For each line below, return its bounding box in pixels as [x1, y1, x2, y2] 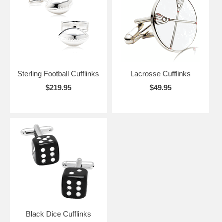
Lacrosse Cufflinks [130, 69, 191, 78]
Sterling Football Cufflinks [17, 69, 100, 78]
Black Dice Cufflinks [25, 210, 91, 219]
